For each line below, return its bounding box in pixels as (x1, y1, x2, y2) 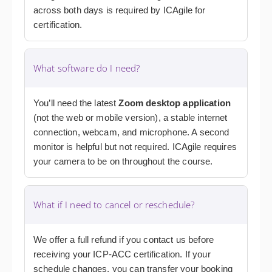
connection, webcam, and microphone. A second (33, 127, 229, 138)
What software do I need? (33, 62, 140, 75)
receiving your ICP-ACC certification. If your (33, 249, 211, 260)
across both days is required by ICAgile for (33, 5, 206, 16)
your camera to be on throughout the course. (33, 156, 213, 167)
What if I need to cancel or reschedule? (33, 199, 195, 211)
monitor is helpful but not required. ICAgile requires (33, 141, 237, 152)
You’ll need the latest (33, 98, 119, 109)
